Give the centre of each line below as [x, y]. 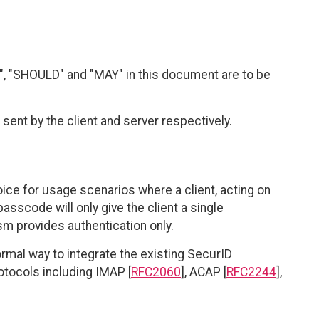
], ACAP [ [204, 272]
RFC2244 [251, 272]
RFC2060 [156, 272]
